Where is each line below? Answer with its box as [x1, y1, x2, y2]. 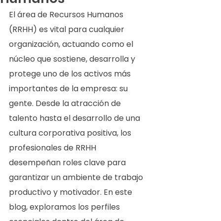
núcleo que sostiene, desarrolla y [9, 53, 137, 65]
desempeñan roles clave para [9, 157, 128, 168]
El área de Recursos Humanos [9, 9, 125, 20]
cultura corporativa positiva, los [9, 127, 133, 139]
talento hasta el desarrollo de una [9, 112, 142, 124]
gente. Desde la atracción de [9, 98, 123, 109]
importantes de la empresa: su [9, 83, 130, 94]
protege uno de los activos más [9, 68, 133, 79]
